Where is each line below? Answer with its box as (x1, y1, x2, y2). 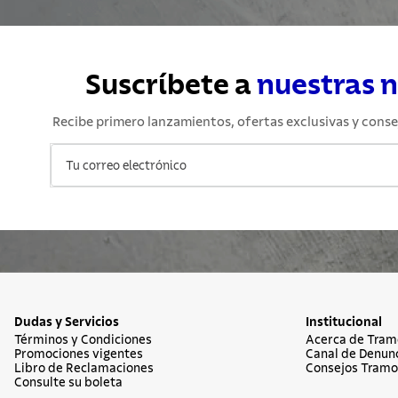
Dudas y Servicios (14, 316, 119, 329)
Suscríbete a (84, 71, 257, 99)
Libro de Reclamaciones (14, 362, 154, 375)
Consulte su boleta (14, 377, 123, 389)
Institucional (306, 316, 382, 329)
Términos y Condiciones (14, 334, 152, 346)
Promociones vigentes (14, 348, 143, 361)
